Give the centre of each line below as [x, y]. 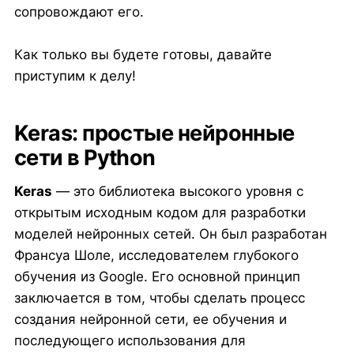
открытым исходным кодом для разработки [160, 213]
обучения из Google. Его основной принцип [157, 277]
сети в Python [85, 158]
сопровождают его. [79, 11]
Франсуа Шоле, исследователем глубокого [156, 256]
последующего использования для [130, 341]
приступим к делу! [75, 75]
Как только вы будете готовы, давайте [143, 54]
